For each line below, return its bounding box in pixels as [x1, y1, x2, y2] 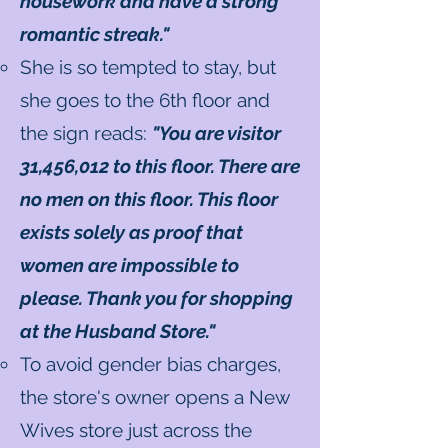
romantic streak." [20, 23, 169, 45]
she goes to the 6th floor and [20, 89, 270, 111]
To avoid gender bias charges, [20, 353, 281, 375]
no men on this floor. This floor [20, 188, 278, 210]
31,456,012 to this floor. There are [20, 155, 300, 177]
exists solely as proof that [20, 221, 243, 243]
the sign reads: [20, 122, 152, 144]
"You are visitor [152, 122, 281, 144]
